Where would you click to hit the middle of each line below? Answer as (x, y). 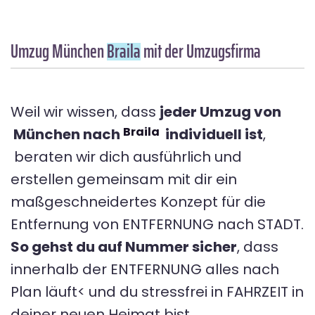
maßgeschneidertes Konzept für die (138, 201)
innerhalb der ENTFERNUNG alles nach (145, 269)
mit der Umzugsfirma (201, 51)
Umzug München (59, 51)
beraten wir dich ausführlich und (128, 156)
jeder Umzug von (222, 111)
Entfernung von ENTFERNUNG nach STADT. (157, 224)
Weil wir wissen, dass (85, 111)
